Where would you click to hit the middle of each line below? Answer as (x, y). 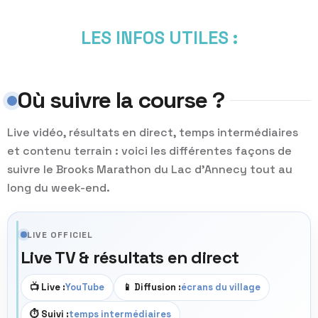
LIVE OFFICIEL (60, 235)
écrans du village (221, 287)
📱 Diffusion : (152, 287)
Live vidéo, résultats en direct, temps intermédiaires (153, 133)
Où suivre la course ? (121, 100)
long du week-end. (59, 188)
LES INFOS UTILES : (159, 38)
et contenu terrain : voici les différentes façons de (149, 151)
